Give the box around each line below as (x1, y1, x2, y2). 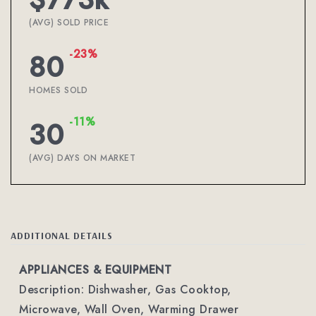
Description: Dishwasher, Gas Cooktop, (19, 281, 231, 298)
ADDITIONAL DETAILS (11, 229, 113, 241)
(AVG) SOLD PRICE (29, 16, 109, 29)
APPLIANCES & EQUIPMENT (19, 262, 171, 278)
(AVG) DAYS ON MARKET (29, 152, 135, 164)
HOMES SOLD (29, 84, 87, 97)
